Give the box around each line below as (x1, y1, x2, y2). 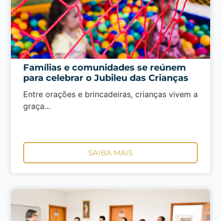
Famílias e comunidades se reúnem (23, 62, 186, 74)
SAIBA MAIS (88, 147, 133, 157)
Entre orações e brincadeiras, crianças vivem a (23, 89, 198, 100)
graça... (23, 101, 50, 111)
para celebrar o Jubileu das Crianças (23, 73, 188, 84)
